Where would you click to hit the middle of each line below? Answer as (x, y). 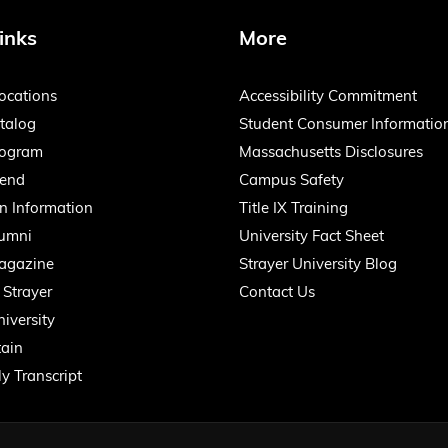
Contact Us (277, 293)
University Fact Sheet (311, 237)
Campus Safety (291, 181)
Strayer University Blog (318, 265)
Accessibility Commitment (328, 97)
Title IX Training (293, 209)
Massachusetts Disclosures (331, 153)
